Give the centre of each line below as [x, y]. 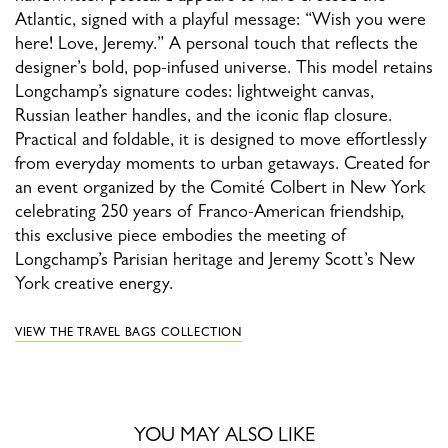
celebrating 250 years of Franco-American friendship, [209, 211]
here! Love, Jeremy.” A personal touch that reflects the [216, 43]
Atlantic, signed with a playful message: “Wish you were [220, 19]
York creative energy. [94, 283]
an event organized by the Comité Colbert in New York [220, 187]
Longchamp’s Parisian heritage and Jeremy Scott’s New [215, 259]
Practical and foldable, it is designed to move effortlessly [221, 139]
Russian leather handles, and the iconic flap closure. [203, 115]
